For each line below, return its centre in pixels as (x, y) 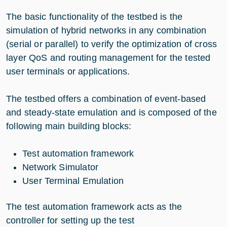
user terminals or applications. (69, 71)
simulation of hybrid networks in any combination (106, 30)
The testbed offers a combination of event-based (106, 99)
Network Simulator (61, 167)
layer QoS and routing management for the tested (108, 58)
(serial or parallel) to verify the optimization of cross (112, 44)
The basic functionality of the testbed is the (94, 16)
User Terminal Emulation (74, 181)
